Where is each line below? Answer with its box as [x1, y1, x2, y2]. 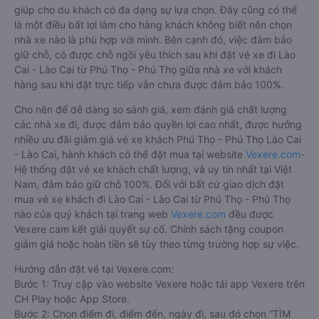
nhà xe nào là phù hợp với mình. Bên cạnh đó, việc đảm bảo [14, 33, 292, 46]
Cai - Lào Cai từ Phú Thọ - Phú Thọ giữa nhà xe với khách [14, 63, 282, 76]
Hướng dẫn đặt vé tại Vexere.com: [14, 263, 174, 276]
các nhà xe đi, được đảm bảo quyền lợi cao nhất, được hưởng [14, 118, 302, 131]
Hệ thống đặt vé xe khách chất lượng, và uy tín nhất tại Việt [14, 163, 292, 176]
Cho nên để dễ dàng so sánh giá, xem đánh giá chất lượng [14, 103, 287, 116]
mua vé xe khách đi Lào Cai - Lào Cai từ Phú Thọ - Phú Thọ [14, 193, 291, 206]
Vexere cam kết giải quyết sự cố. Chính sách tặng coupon [14, 223, 283, 236]
